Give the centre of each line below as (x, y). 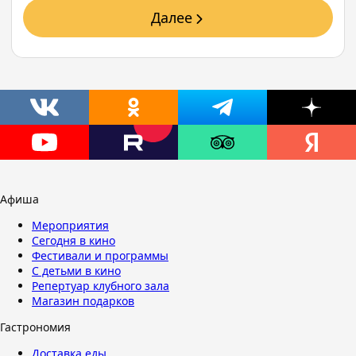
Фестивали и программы (100, 255)
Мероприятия (70, 225)
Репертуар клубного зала (101, 286)
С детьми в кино (76, 271)
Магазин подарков (83, 301)
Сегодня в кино (74, 240)
